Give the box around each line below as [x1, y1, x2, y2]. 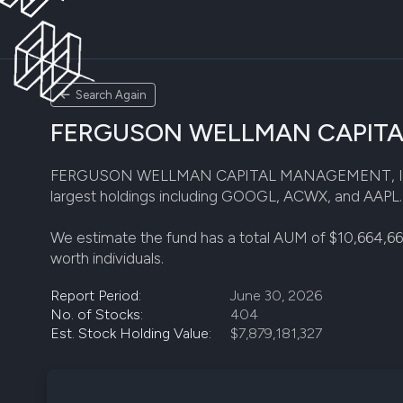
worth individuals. [50, 249, 164, 267]
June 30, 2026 [230, 287, 322, 304]
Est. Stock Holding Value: [50, 325, 211, 342]
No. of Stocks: [50, 306, 143, 323]
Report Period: [50, 287, 141, 304]
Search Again [75, 88, 147, 102]
